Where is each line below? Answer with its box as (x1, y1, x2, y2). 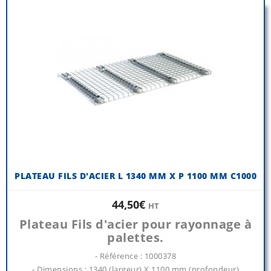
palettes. (107, 229, 164, 246)
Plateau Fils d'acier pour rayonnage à (19, 216, 252, 233)
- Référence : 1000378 (94, 250, 177, 262)
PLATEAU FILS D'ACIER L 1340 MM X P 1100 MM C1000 (15, 170, 256, 182)
